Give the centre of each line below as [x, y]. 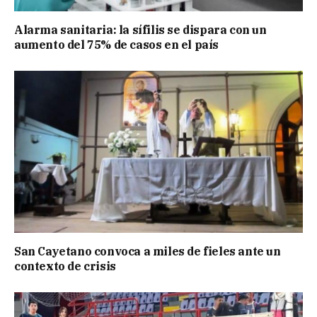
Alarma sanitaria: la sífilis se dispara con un [140, 29]
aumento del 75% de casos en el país [117, 44]
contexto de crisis [65, 266]
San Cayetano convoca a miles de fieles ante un [148, 251]
